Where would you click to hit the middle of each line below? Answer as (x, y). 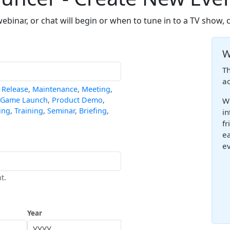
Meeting (96, 89)
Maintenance (55, 89)
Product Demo (77, 100)
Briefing (93, 111)
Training (29, 111)
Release (15, 89)
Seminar (61, 111)
